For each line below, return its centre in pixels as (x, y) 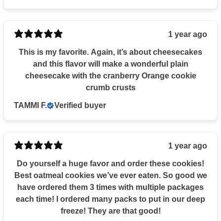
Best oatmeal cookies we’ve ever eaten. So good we (110, 175)
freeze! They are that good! (110, 211)
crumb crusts (110, 87)
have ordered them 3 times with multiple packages (110, 187)
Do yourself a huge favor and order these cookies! (110, 163)
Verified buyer (80, 105)
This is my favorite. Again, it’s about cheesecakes (110, 52)
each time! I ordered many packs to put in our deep (110, 199)
